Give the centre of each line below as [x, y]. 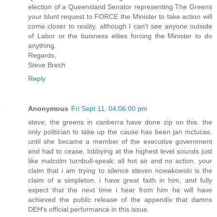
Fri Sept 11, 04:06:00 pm [109, 108]
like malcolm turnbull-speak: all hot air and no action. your [120, 161]
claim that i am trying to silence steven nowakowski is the [120, 170]
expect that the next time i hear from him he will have [120, 190]
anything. [42, 45]
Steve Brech [47, 65]
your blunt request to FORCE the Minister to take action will [120, 16]
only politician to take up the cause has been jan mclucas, [120, 132]
